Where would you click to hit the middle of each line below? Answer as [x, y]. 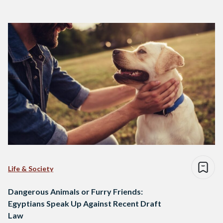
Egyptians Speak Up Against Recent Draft [85, 204]
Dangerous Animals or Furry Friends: [75, 192]
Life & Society [31, 169]
